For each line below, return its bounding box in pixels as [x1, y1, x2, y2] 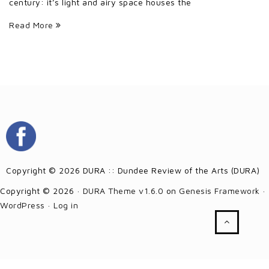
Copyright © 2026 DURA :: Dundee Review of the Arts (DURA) [6, 165, 260, 175]
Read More [9, 19, 56, 30]
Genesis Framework [179, 185, 260, 196]
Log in [53, 199, 78, 210]
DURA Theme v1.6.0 [82, 185, 163, 196]
